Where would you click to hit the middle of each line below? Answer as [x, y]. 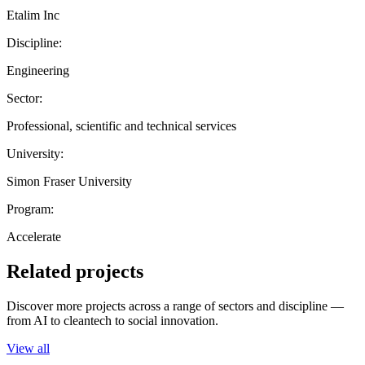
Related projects [75, 271]
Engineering [38, 70]
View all [28, 348]
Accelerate [34, 236]
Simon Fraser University [69, 181]
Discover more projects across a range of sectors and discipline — [175, 306]
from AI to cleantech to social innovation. [112, 320]
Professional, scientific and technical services [121, 125]
